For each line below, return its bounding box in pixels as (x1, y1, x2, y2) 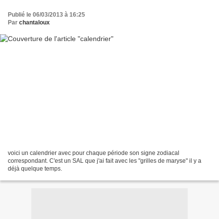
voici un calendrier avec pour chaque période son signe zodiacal (8, 150, 179, 157)
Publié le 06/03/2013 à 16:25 (8, 11, 85, 18)
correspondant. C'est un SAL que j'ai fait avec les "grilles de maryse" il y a (8, 157, 201, 165)
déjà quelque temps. (8, 165, 62, 173)
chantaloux (19, 19, 50, 26)
